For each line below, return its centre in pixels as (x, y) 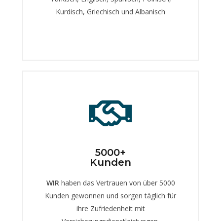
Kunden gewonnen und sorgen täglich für (110, 196)
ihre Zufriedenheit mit (110, 209)
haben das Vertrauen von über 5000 (117, 183)
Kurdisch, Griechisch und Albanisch (110, 12)
